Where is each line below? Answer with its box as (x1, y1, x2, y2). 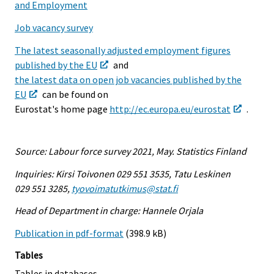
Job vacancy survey (15, 21, 93, 34)
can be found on (40, 88, 108, 101)
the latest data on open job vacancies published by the (15, 73, 242, 86)
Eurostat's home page (15, 103, 109, 116)
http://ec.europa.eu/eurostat (109, 103, 231, 116)
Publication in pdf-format (15, 227, 124, 240)
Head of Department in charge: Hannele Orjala (15, 204, 203, 217)
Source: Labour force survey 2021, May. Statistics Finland (15, 144, 246, 157)
